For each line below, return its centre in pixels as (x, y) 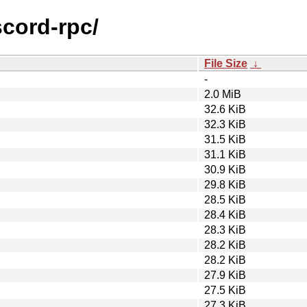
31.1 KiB (225, 154)
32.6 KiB (225, 109)
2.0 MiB (223, 94)
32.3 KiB (225, 124)
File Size (226, 63)
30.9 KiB (225, 169)
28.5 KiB (225, 199)
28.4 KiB (225, 214)
